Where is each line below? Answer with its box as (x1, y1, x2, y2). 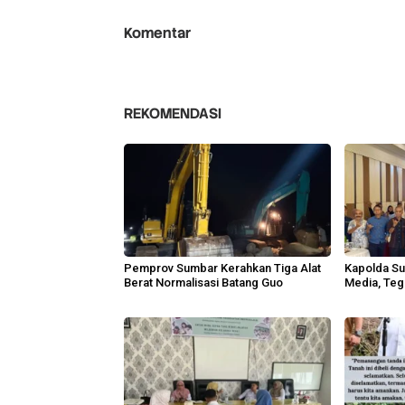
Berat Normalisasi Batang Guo (124, 275, 283, 289)
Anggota (344, 289, 391, 304)
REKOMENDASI (124, 103, 221, 123)
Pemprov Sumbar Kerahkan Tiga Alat (124, 260, 321, 275)
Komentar (124, 23, 191, 42)
